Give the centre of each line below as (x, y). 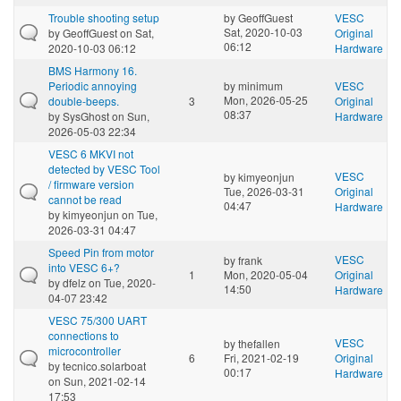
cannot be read (85, 199)
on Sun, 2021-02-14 (97, 380)
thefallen (259, 343)
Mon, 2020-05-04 (266, 274)
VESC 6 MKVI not (91, 153)
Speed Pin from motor (101, 252)
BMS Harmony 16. (93, 70)
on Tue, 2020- (121, 282)
